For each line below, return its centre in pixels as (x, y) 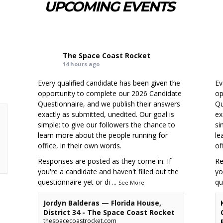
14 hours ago (81, 64)
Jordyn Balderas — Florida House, (103, 203)
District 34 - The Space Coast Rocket (109, 212)
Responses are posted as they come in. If (105, 161)
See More (132, 182)
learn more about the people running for (103, 135)
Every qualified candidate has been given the (109, 83)
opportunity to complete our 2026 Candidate (110, 93)
